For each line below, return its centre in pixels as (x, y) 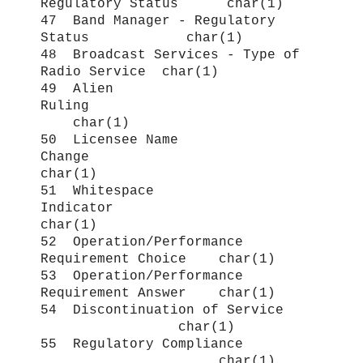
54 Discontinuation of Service (162, 311)
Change (158, 158)
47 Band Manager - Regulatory (158, 21)
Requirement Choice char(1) (158, 260)
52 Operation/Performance (142, 243)
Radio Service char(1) (130, 73)
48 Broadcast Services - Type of (170, 56)
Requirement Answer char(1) (158, 294)
